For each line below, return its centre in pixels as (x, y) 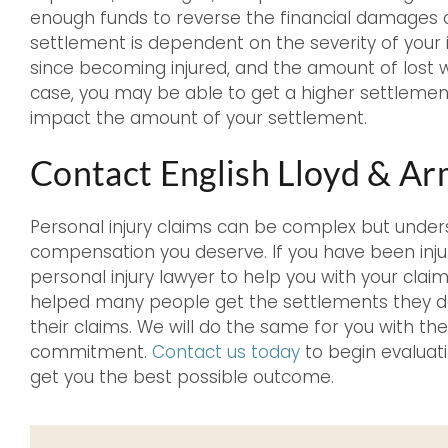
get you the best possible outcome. (182, 377)
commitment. (91, 352)
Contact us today (226, 352)
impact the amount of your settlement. (198, 118)
